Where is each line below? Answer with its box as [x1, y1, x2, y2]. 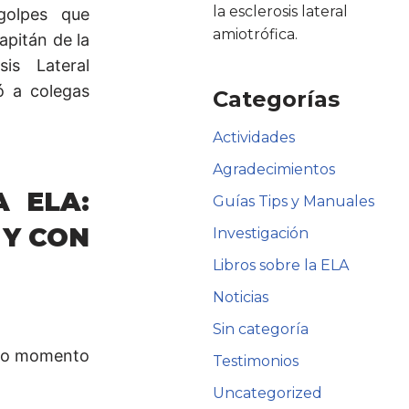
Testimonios [213, 351, 299, 370]
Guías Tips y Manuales [213, 192, 375, 210]
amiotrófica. [213, 25, 299, 43]
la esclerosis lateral [213, 2, 349, 20]
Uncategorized [213, 383, 323, 402]
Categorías [213, 85, 341, 112]
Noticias [213, 288, 269, 306]
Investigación [213, 224, 309, 242]
